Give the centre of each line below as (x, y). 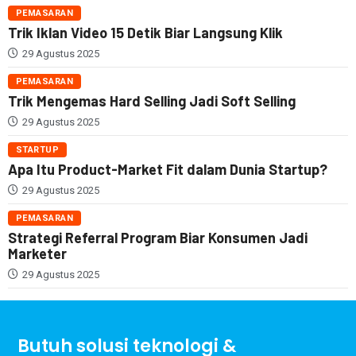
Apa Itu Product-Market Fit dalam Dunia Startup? (168, 169)
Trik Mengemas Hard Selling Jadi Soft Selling (152, 101)
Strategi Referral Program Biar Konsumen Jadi (158, 237)
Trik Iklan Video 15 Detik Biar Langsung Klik (145, 32)
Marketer (37, 253)
